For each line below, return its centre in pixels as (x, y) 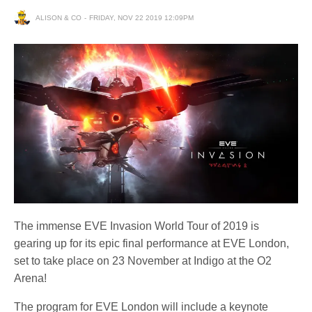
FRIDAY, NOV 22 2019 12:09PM (141, 17)
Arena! (30, 279)
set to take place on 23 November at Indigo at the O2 (143, 261)
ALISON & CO (58, 17)
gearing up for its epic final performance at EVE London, (152, 244)
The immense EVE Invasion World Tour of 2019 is (137, 226)
